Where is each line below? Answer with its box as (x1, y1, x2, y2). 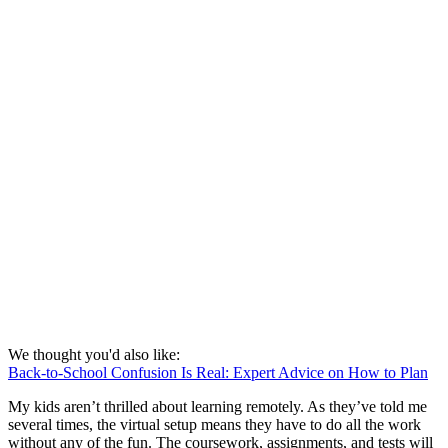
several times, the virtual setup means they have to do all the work (8, 415, 421, 433)
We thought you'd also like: (8, 345, 180, 363)
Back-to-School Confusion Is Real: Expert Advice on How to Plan (8, 363, 428, 381)
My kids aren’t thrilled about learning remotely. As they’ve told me (8, 397, 427, 415)
